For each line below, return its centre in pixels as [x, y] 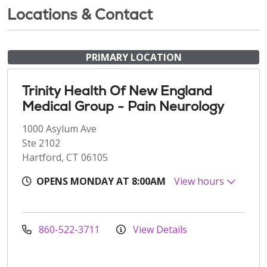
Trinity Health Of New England [117, 91]
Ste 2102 [41, 143]
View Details [159, 230]
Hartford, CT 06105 [65, 158]
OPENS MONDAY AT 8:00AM [101, 181]
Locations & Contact [80, 15]
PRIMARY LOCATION [133, 58]
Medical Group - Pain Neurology [123, 107]
